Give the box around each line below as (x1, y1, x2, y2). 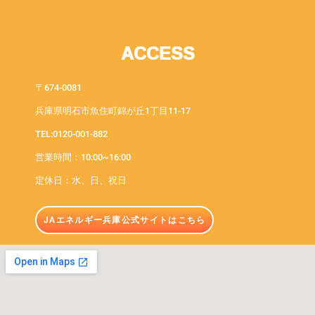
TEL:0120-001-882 (35, 129, 108, 140)
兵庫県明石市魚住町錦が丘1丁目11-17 (35, 105, 191, 117)
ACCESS (120, 37, 195, 70)
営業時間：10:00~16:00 (35, 152, 131, 163)
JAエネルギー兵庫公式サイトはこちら (44, 215, 206, 226)
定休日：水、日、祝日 (35, 175, 127, 186)
